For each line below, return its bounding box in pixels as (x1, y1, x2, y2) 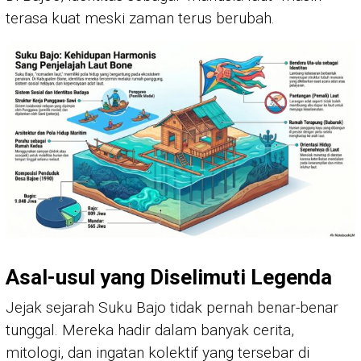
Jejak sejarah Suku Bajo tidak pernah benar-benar (6, 298, 338, 317)
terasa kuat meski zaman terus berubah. (6, 9, 275, 28)
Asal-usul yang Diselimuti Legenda (6, 265, 332, 290)
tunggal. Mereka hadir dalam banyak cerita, (6, 321, 294, 340)
